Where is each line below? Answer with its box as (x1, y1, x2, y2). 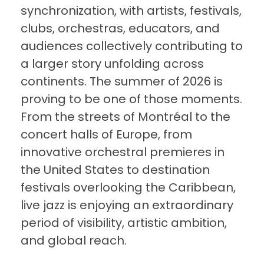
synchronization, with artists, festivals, (21, 2, 242, 19)
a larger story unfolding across (21, 55, 204, 72)
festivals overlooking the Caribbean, (21, 179, 236, 196)
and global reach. (21, 232, 127, 249)
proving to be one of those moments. (21, 91, 242, 108)
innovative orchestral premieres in (21, 144, 225, 161)
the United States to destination (21, 161, 210, 179)
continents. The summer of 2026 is (21, 73, 223, 90)
